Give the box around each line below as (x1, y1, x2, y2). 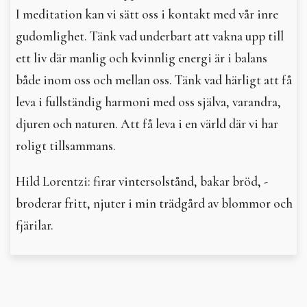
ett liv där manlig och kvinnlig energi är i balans (16, 49, 267, 66)
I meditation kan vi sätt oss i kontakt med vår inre (16, 5, 278, 23)
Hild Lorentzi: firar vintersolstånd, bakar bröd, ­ (16, 173, 268, 190)
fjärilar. (16, 217, 53, 234)
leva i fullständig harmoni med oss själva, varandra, (16, 93, 281, 110)
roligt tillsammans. (16, 137, 116, 154)
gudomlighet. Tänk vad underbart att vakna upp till (16, 27, 284, 45)
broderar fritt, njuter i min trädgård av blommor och (16, 195, 293, 212)
